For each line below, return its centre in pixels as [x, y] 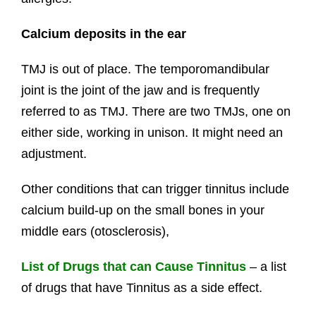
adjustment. [54, 154]
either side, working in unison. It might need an [152, 133]
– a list [266, 267]
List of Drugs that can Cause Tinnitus [133, 267]
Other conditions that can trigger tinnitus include [155, 189]
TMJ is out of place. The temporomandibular [145, 69]
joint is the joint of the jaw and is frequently [140, 91]
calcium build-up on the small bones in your [142, 211]
